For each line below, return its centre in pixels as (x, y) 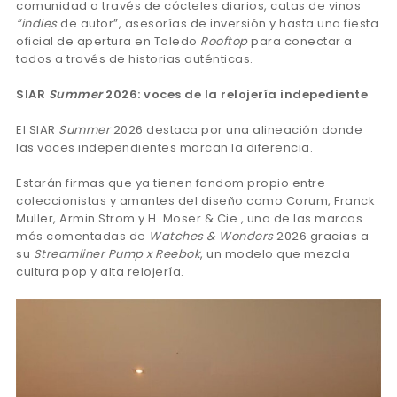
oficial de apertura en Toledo (108, 42)
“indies (37, 24)
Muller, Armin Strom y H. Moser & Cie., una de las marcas (189, 219)
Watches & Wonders (211, 237)
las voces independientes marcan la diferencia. (164, 148)
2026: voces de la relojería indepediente (235, 95)
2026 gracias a (321, 237)
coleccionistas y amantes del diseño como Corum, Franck (195, 201)
